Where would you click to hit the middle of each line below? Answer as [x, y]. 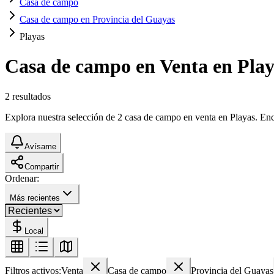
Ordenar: [22, 178]
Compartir [42, 166]
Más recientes [35, 198]
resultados [31, 96]
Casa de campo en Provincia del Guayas [97, 19]
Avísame [40, 146]
